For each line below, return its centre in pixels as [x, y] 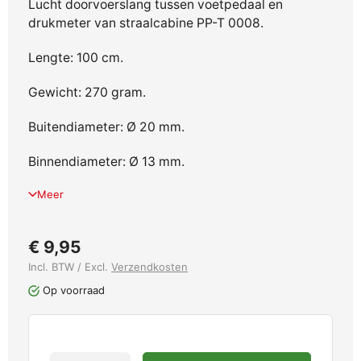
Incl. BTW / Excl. [70, 266]
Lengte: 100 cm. [76, 57]
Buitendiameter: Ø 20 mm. [106, 127]
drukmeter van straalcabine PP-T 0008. [146, 23]
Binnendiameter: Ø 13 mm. [106, 161]
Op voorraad [72, 290]
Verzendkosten [149, 266]
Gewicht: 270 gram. [87, 92]
